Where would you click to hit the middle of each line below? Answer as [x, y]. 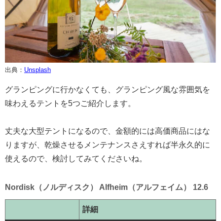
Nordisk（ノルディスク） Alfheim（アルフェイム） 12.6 [107, 187]
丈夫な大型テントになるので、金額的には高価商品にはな [108, 131]
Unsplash [37, 70]
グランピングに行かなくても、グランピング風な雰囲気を [108, 89]
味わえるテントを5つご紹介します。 [70, 103]
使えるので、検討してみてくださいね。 [76, 158]
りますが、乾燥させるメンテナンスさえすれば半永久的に [108, 145]
